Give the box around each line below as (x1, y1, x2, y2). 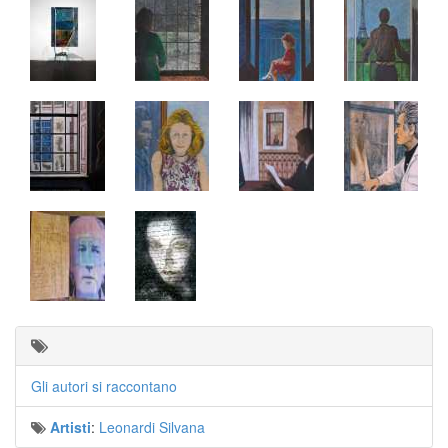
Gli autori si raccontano (31, 376, 177, 396)
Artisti (50, 417, 91, 437)
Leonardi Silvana (99, 417, 205, 437)
